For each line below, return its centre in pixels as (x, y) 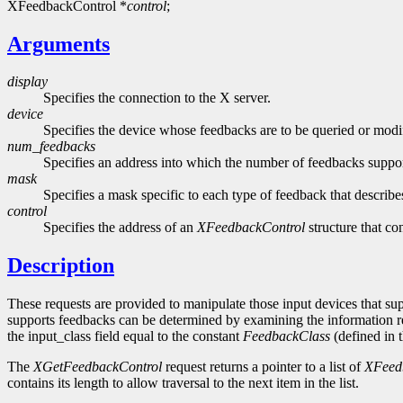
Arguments (58, 44)
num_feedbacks (51, 147)
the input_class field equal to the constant (125, 336)
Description (61, 266)
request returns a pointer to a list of (263, 367)
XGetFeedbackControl (98, 367)
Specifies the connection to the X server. (157, 98)
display (27, 82)
